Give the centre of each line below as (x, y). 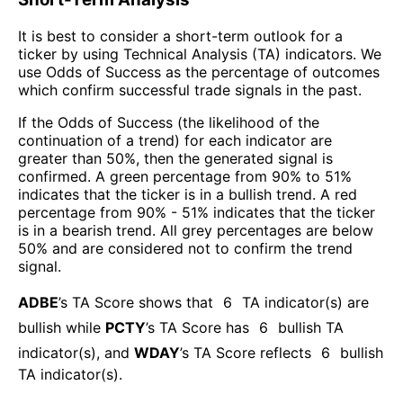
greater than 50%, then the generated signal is (175, 158)
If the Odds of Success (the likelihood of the (169, 122)
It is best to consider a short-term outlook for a (180, 36)
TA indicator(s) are (305, 302)
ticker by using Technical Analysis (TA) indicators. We (200, 54)
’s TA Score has (197, 327)
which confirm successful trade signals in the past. (190, 90)
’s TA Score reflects (246, 352)
